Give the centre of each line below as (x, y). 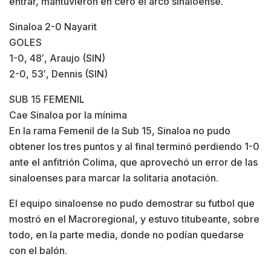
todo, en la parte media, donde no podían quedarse (126, 234)
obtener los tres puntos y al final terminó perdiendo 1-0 (134, 146)
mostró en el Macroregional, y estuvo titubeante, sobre (134, 219)
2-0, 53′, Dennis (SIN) (58, 73)
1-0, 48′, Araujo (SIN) (57, 58)
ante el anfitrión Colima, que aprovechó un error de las (133, 162)
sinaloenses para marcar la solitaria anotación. (114, 178)
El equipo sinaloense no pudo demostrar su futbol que (132, 203)
